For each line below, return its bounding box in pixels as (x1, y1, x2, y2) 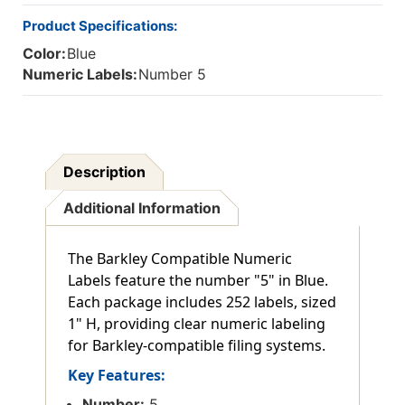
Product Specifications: (23, 17, 177, 35)
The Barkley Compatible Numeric (68, 249, 292, 269)
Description (63, 163, 146, 182)
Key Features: (68, 365, 165, 386)
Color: (23, 44, 66, 63)
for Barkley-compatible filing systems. (68, 335, 325, 356)
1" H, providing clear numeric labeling (68, 314, 325, 334)
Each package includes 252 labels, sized (68, 292, 336, 313)
